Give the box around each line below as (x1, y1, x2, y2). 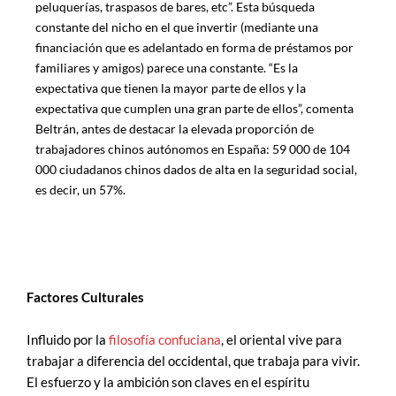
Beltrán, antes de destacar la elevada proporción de (35, 120, 314, 136)
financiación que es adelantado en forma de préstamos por (35, 39, 354, 55)
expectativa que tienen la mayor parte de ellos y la (35, 80, 306, 95)
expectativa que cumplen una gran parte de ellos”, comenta (35, 100, 354, 116)
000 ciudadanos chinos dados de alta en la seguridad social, (35, 161, 357, 177)
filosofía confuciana (106, 331, 221, 347)
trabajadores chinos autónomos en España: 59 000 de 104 (35, 141, 350, 156)
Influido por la (27, 331, 106, 347)
